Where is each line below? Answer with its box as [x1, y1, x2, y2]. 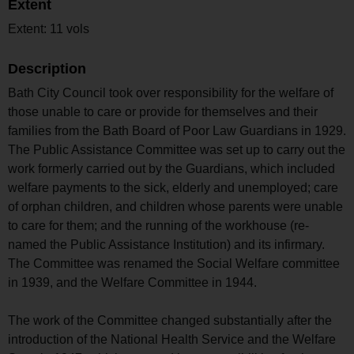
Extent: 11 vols [8, 21, 89, 36]
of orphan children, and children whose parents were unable [8, 199, 343, 213]
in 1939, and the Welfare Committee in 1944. [8, 275, 257, 289]
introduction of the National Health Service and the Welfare [8, 332, 336, 346]
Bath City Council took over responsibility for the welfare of [8, 85, 333, 100]
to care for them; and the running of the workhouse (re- [8, 218, 309, 232]
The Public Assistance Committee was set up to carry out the [8, 142, 345, 156]
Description [8, 60, 86, 77]
